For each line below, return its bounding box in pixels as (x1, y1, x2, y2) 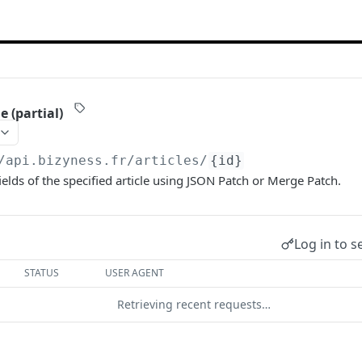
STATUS (24, 266, 60, 280)
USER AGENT (105, 266, 165, 280)
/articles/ (126, 153, 208, 168)
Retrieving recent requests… (117, 297, 271, 312)
